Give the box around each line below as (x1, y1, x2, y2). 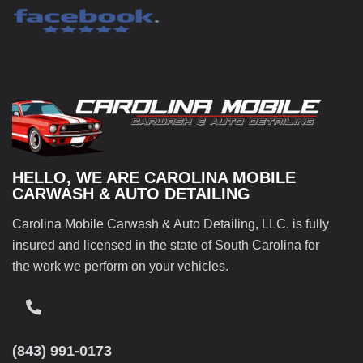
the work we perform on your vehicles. (12, 258, 228, 273)
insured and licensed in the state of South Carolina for (12, 237, 319, 252)
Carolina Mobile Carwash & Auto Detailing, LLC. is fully (12, 216, 329, 231)
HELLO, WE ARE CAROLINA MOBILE (12, 169, 296, 187)
